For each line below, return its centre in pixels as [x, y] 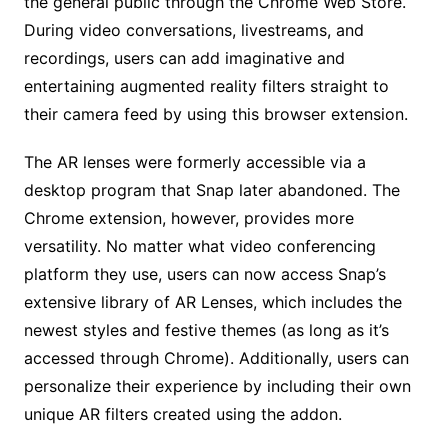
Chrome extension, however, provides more [188, 217]
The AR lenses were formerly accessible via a [194, 161]
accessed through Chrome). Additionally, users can [216, 357]
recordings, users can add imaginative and [184, 57]
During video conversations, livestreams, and [193, 29]
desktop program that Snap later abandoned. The [211, 189]
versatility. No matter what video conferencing [199, 245]
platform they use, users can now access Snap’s [204, 273]
